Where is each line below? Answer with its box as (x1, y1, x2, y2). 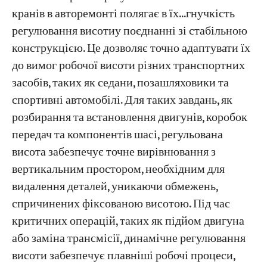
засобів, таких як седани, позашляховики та (11, 73, 229, 93)
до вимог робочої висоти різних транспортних (11, 55, 245, 76)
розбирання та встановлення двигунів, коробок (11, 107, 247, 128)
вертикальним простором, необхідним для (11, 159, 225, 179)
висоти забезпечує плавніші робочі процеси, (11, 246, 235, 266)
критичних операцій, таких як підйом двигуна (11, 211, 244, 231)
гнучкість (185, 4, 235, 24)
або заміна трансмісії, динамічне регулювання (11, 228, 246, 249)
